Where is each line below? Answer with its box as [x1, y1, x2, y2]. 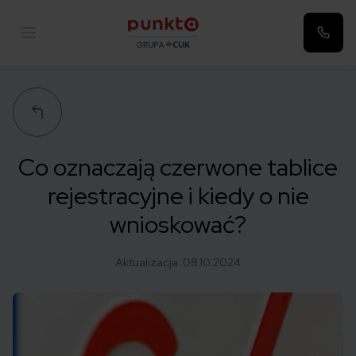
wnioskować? [110, 208, 246, 240]
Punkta [126, 48, 168, 65]
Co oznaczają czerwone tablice [18, 151, 338, 183]
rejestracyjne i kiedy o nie [47, 180, 309, 211]
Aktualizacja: [115, 255, 183, 269]
